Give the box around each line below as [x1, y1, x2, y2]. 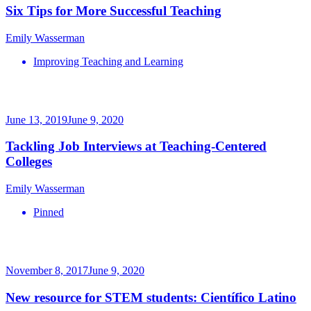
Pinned [33, 206, 64, 219]
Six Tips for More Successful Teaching [6, 3, 221, 19]
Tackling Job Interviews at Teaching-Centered [6, 139, 267, 154]
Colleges [6, 154, 52, 169]
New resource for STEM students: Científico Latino [6, 289, 296, 305]
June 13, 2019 [6, 113, 67, 126]
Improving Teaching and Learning [33, 55, 183, 67]
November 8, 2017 [6, 264, 88, 277]
